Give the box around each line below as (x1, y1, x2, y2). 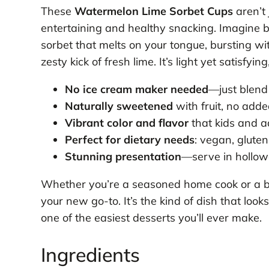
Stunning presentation (64, 150, 181, 164)
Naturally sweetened (64, 99, 173, 113)
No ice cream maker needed (64, 82, 208, 97)
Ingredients (40, 242, 140, 267)
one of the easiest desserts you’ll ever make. (40, 211, 262, 225)
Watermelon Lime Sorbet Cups (74, 4, 233, 19)
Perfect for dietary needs (64, 133, 195, 147)
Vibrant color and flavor (64, 116, 189, 130)
